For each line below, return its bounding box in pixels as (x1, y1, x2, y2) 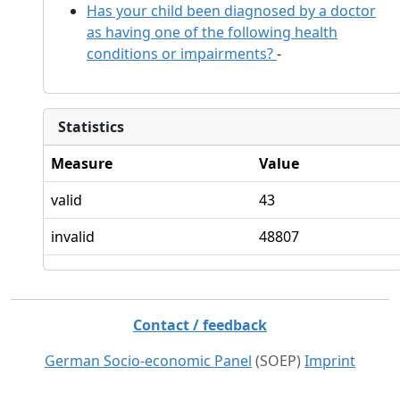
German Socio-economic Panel (45, 350, 252, 371)
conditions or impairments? (87, 43, 273, 63)
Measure (51, 153, 112, 173)
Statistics (58, 116, 124, 137)
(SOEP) (252, 350, 304, 371)
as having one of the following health (87, 21, 337, 42)
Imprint (304, 350, 355, 371)
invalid (51, 226, 95, 246)
